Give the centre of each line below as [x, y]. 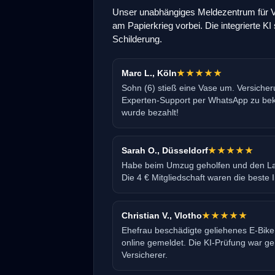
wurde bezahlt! [150, 112]
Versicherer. [145, 255]
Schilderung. [137, 39]
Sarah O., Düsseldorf [165, 150]
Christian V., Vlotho [162, 215]
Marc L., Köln [149, 73]
